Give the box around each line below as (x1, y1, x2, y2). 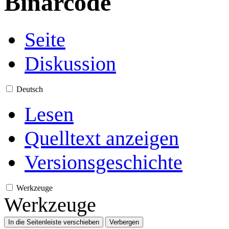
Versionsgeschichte (25, 150, 182, 174)
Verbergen (109, 218, 139, 226)
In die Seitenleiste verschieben (8, 218, 99, 226)
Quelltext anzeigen (25, 126, 179, 150)
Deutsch (16, 84, 43, 94)
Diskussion (25, 52, 116, 75)
